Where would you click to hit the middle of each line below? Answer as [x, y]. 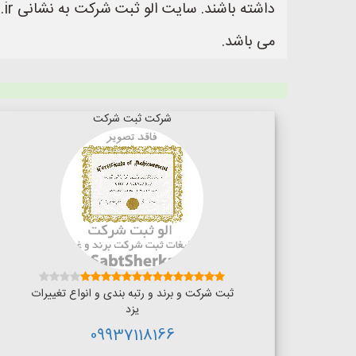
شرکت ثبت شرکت [132, 119]
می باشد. [248, 42]
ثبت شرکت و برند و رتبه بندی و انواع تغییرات [132, 294]
